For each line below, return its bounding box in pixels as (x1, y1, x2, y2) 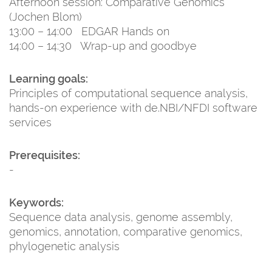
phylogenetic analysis (9, 239, 120, 253)
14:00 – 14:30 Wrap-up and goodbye (9, 39, 197, 52)
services (9, 115, 52, 129)
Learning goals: (9, 72, 88, 85)
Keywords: (9, 195, 64, 209)
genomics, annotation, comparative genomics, (9, 225, 242, 238)
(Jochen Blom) (9, 10, 82, 23)
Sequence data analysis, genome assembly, (9, 210, 233, 223)
